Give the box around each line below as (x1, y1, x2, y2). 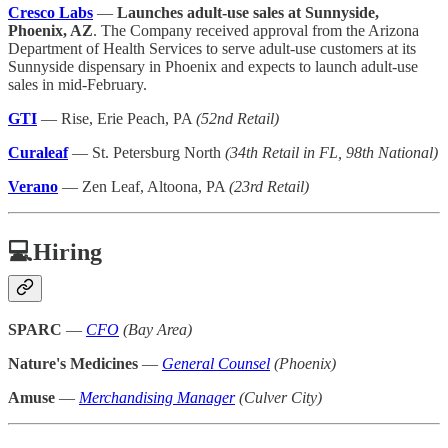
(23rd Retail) (229, 177, 309, 195)
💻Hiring (8, 238, 102, 265)
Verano (8, 177, 58, 195)
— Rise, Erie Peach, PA (37, 109, 196, 127)
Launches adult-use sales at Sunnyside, (117, 3, 379, 21)
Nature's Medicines (8, 355, 142, 373)
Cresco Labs (8, 3, 93, 21)
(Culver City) (235, 389, 322, 407)
